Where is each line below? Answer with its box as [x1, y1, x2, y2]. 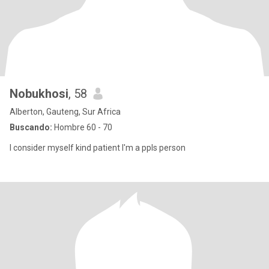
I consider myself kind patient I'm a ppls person [10, 143, 186, 153]
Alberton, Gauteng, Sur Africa [10, 107, 121, 116]
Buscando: [10, 122, 52, 132]
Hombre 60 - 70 [52, 122, 112, 132]
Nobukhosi [10, 86, 68, 101]
